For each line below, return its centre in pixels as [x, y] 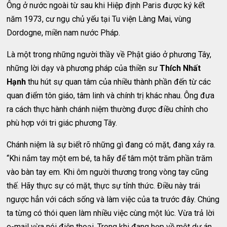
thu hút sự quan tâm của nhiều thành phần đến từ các [119, 82]
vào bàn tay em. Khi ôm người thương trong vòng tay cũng [108, 172]
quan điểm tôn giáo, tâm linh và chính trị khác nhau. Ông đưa [111, 96]
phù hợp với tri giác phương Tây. [62, 123]
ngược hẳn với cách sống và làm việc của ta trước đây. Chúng [113, 199]
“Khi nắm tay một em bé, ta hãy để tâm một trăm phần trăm [110, 158]
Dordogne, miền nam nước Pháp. [64, 33]
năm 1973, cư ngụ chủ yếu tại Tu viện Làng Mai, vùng [99, 19]
